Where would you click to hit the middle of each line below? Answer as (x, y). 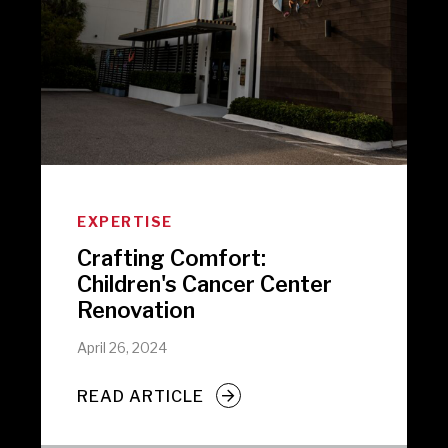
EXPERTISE (125, 221)
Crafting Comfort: (172, 258)
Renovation (136, 310)
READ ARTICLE (141, 396)
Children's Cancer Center (205, 284)
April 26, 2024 (122, 347)
